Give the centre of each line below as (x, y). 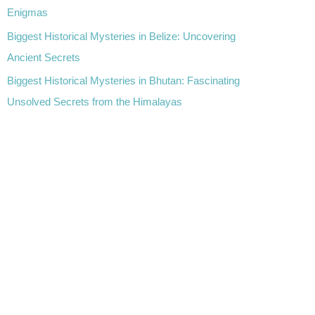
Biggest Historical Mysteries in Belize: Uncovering (121, 36)
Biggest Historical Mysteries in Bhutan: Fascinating (123, 81)
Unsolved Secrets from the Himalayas (95, 102)
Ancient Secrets (44, 57)
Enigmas (27, 12)
